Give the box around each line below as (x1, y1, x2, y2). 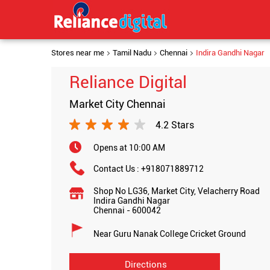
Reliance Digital (69, 72, 187, 92)
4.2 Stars (155, 119, 194, 131)
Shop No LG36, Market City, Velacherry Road (93, 186, 260, 196)
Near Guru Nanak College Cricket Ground (93, 229, 246, 239)
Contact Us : (93, 164, 141, 174)
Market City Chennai (69, 98, 166, 110)
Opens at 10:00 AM (93, 143, 165, 152)
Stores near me (51, 48, 104, 57)
